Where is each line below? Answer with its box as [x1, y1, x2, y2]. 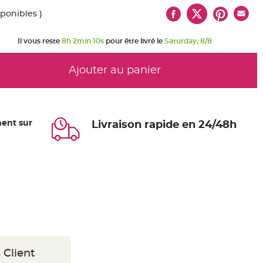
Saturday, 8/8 [164, 38, 212, 45]
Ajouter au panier [69, 65, 161, 76]
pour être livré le [104, 38, 164, 45]
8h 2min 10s [62, 38, 104, 45]
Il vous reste [18, 38, 62, 45]
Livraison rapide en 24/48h [92, 120, 237, 130]
